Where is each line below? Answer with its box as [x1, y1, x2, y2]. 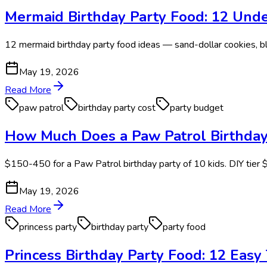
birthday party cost [78, 101, 156, 114]
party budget [170, 101, 223, 114]
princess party [19, 220, 77, 234]
